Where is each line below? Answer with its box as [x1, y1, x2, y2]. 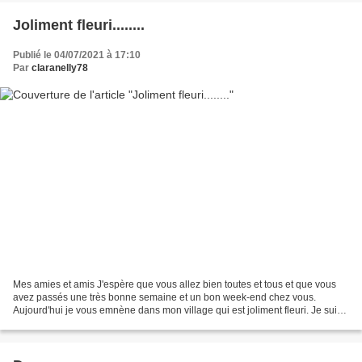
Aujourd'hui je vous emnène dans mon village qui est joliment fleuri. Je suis [13, 304, 342, 316]
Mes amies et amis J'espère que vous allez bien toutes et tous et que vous [13, 278, 336, 290]
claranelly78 [32, 62, 88, 74]
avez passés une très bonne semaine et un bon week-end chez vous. [13, 291, 316, 303]
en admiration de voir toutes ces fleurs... [13, 317, 187, 329]
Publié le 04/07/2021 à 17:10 [13, 49, 141, 61]
